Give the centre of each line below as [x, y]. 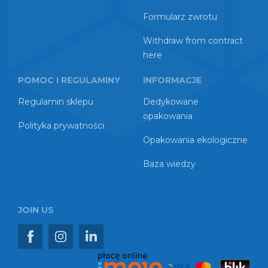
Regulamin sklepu [56, 102]
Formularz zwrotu [180, 17]
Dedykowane [171, 102]
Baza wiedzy [169, 164]
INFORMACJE [172, 80]
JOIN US [36, 210]
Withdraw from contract [193, 41]
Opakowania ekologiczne [195, 140]
